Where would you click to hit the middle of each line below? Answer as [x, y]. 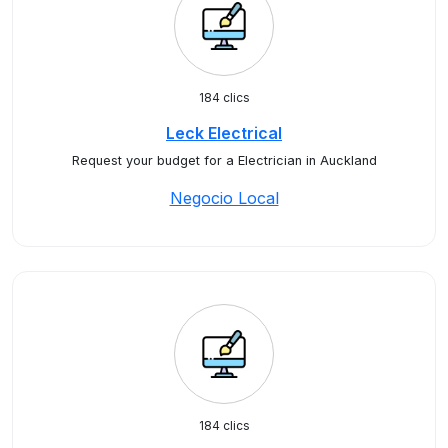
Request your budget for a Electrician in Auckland [224, 160]
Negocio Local [224, 198]
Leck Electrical [224, 133]
